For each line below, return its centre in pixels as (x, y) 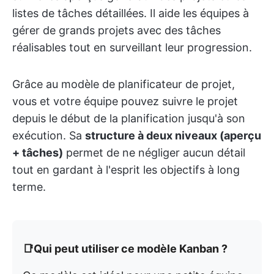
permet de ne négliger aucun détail (154, 153)
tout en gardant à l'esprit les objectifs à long (126, 170)
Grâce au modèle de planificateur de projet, (124, 84)
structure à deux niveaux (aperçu (173, 136)
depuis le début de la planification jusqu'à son (129, 119)
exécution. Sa (49, 136)
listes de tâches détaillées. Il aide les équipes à (131, 13)
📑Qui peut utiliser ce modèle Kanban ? (125, 249)
